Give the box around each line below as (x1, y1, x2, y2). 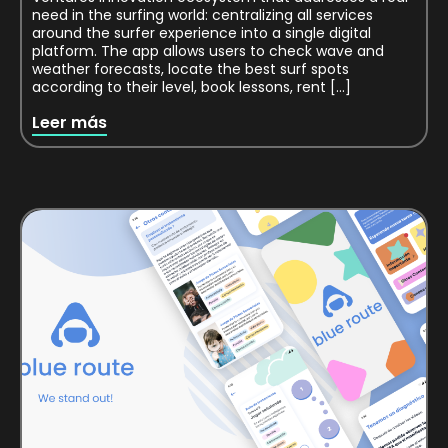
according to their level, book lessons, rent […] (32, 77, 351, 98)
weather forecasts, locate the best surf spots (32, 59, 349, 80)
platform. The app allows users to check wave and (32, 41, 384, 62)
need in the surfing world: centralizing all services (32, 5, 373, 26)
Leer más (32, 110, 107, 134)
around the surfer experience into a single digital (32, 23, 371, 44)
